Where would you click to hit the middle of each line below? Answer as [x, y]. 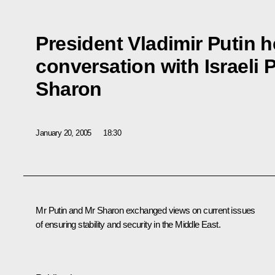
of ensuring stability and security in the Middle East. [128, 225]
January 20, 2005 [64, 133]
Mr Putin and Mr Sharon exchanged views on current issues [145, 211]
